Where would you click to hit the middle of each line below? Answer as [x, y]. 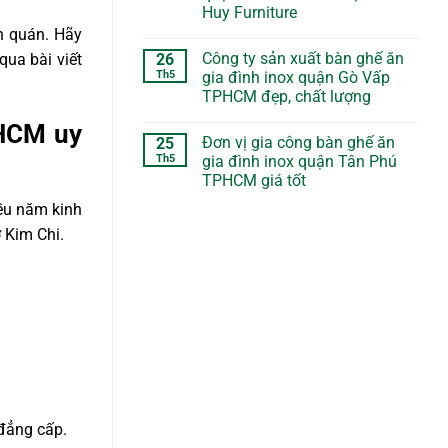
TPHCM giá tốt [254, 180]
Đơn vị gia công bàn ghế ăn [298, 142]
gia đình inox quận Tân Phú [299, 161]
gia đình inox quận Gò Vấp [296, 77]
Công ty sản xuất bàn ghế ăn [303, 58]
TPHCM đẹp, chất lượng [286, 96]
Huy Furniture [249, 12]
